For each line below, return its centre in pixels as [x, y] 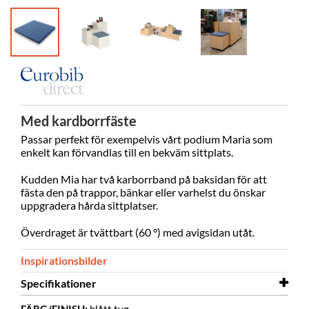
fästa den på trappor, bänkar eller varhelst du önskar [143, 192]
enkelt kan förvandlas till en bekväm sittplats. [127, 152]
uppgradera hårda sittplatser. [89, 206]
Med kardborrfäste [79, 121]
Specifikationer [59, 283]
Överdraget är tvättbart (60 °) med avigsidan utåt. [138, 232]
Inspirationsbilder [64, 261]
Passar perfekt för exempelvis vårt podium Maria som [147, 139]
